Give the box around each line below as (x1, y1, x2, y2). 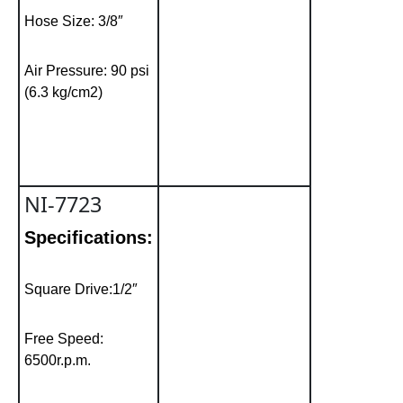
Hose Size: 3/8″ (24, 13, 123, 29)
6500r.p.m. (24, 352, 91, 368)
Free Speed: (24, 330, 103, 346)
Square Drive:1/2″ (24, 281, 138, 297)
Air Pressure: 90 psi (24, 62, 149, 78)
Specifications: (24, 227, 153, 247)
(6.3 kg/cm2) (24, 84, 103, 100)
